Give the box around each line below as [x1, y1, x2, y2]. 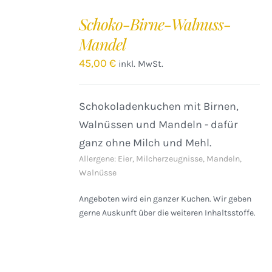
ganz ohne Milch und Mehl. [79, 136, 212, 149]
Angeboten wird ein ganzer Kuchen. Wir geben [79, 194, 252, 204]
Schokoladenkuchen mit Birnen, [79, 100, 239, 113]
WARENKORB [12, 22, 59, 30]
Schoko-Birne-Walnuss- [79, 13, 231, 35]
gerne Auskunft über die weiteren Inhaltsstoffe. [79, 208, 256, 218]
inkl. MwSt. [118, 58, 164, 69]
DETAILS [12, 49, 43, 57]
